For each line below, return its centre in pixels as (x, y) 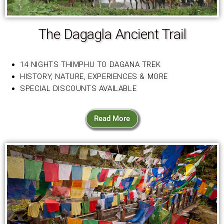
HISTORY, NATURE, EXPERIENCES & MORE (94, 77)
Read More (112, 119)
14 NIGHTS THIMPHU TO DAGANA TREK (91, 65)
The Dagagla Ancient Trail (112, 34)
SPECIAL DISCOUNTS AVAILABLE (78, 89)
